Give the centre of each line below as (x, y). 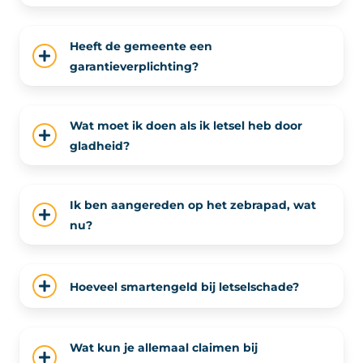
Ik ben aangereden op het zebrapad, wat (193, 205)
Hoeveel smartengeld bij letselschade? (184, 286)
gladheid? (100, 146)
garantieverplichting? (134, 66)
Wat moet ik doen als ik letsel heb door (186, 126)
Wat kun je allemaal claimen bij (164, 348)
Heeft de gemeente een (141, 46)
